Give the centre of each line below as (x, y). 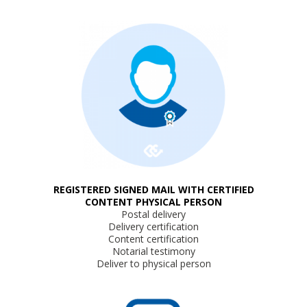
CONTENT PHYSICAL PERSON (153, 202)
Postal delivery (153, 214)
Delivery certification (153, 226)
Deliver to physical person (153, 263)
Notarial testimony (153, 251)
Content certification (153, 239)
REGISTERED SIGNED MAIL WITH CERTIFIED (153, 189)
